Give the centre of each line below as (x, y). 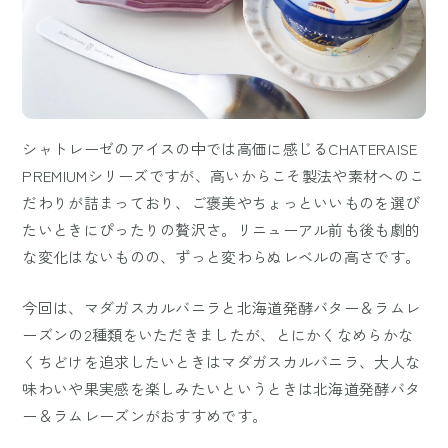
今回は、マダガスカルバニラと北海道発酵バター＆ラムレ (221, 308)
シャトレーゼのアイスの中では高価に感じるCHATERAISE (220, 149)
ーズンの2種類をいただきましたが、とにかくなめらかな (218, 335)
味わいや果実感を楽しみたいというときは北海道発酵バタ (221, 389)
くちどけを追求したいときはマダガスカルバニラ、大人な (221, 362)
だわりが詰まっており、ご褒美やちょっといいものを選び (221, 203)
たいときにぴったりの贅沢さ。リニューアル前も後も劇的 (221, 230)
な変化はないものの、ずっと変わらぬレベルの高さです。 (221, 257)
